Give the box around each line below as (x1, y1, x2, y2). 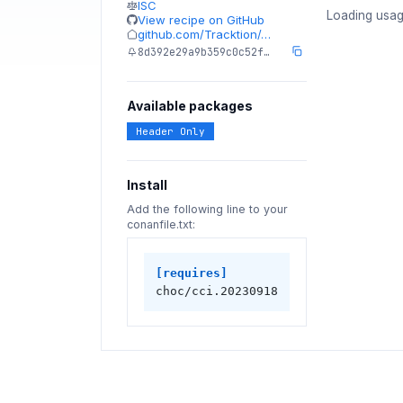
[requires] (155, 265, 228, 280)
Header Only (136, 125, 205, 138)
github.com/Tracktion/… (138, 27, 271, 41)
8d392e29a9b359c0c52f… (138, 44, 270, 58)
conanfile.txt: (127, 218, 195, 231)
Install (127, 177, 167, 193)
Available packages (127, 98, 253, 113)
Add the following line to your (127, 202, 288, 216)
